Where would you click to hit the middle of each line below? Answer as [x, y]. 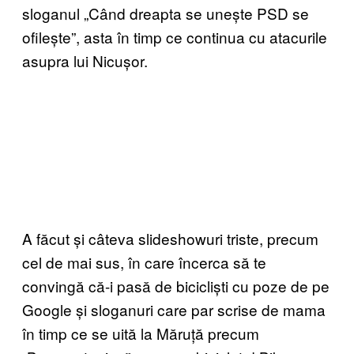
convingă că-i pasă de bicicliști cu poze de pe [176, 285]
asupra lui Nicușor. [85, 60]
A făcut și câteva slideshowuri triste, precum [170, 238]
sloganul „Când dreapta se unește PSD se [166, 13]
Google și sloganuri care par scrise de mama [174, 309]
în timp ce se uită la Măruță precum [141, 333]
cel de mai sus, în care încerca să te [144, 262]
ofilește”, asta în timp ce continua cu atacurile [175, 36]
